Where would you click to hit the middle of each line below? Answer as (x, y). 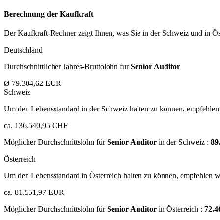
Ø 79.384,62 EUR (33, 83)
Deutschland (23, 50)
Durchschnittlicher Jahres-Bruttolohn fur (67, 67)
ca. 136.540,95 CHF (36, 126)
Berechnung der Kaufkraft (49, 14)
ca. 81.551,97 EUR (34, 192)
